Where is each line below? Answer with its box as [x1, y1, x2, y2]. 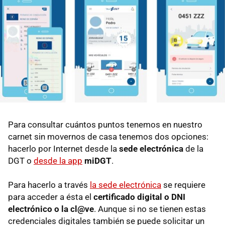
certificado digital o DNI [93, 192, 185, 202]
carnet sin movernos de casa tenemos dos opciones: [8, 132, 208, 142]
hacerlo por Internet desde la [8, 144, 119, 154]
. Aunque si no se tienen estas [94, 204, 206, 214]
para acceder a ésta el [8, 192, 93, 202]
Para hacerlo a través [8, 180, 90, 190]
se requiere [161, 180, 205, 190]
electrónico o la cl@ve [8, 204, 94, 214]
